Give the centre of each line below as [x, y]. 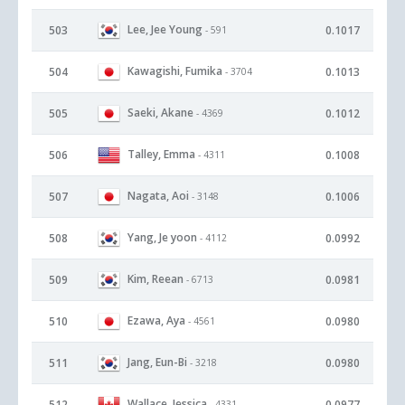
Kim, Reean [155, 278]
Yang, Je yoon [162, 237]
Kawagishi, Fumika [175, 71]
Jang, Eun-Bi [157, 362]
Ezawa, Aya [156, 320]
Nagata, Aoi [158, 195]
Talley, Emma [161, 154]
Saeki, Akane [160, 112]
